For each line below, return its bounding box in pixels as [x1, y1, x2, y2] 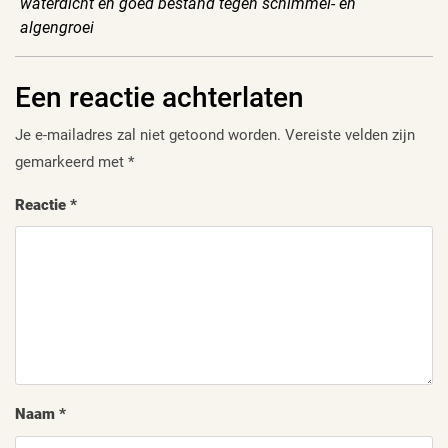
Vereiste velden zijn [285, 125, 415, 144]
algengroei [20, 17, 94, 37]
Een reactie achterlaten [15, 80, 304, 114]
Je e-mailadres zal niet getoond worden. [15, 125, 281, 144]
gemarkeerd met [15, 152, 128, 171]
